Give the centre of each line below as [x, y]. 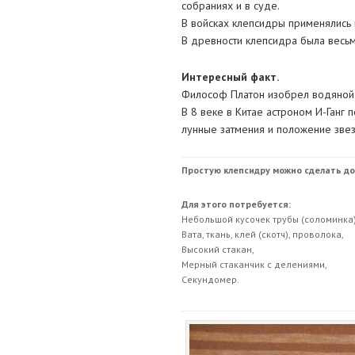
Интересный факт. [230, 77]
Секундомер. [210, 279]
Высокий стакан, [218, 249]
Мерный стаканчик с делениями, [254, 264]
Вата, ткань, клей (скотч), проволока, [262, 234]
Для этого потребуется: [236, 204]
